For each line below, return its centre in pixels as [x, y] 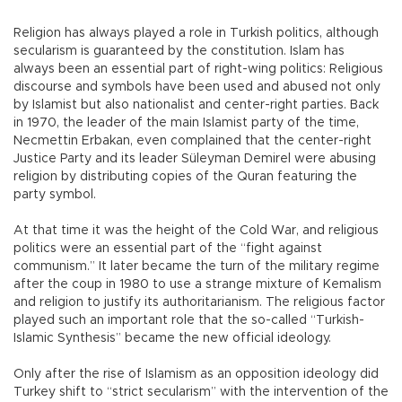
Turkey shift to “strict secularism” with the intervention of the [201, 393]
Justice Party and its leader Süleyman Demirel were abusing [195, 159]
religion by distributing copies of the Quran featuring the [185, 177]
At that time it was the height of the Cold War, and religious [196, 231]
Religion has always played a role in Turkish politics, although [196, 34]
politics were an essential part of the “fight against [168, 249]
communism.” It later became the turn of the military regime [197, 267]
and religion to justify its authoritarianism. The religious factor [199, 303]
